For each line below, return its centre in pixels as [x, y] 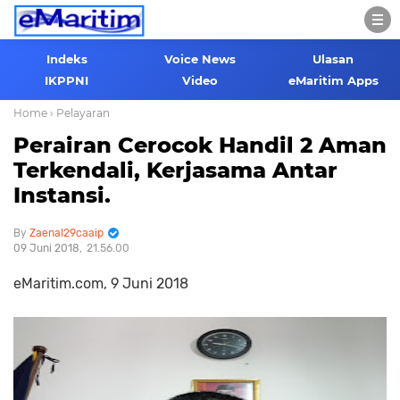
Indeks [67, 59]
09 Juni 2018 [46, 248]
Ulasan [333, 59]
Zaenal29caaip [67, 233]
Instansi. [62, 195]
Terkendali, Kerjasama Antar [175, 170]
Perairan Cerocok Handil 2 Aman [200, 145]
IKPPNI [67, 80]
